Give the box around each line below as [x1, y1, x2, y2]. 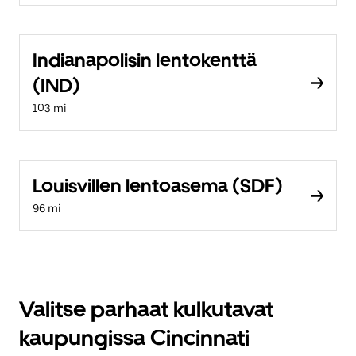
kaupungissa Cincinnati [19, 324, 250, 351]
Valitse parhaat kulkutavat [19, 296, 273, 323]
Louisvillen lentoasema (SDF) [33, 174, 283, 197]
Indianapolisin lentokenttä [33, 48, 257, 72]
